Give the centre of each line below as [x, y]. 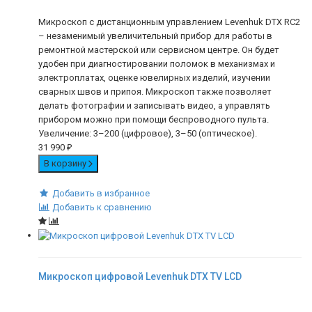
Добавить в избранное [101, 194]
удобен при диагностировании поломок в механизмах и [157, 64]
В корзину [66, 164]
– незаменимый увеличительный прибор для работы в [155, 36]
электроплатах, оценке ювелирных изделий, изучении [154, 78]
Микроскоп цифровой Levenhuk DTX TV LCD [140, 276]
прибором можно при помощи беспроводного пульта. [154, 120]
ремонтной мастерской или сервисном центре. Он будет [159, 50]
